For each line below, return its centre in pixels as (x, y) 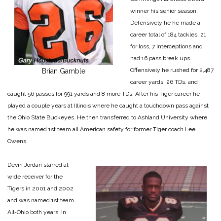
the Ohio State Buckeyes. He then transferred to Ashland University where (107, 117)
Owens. (18, 141)
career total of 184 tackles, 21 (168, 34)
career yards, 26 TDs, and (164, 82)
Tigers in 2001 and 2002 (40, 188)
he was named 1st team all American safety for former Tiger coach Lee (101, 129)
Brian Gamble (64, 71)
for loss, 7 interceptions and (166, 46)
